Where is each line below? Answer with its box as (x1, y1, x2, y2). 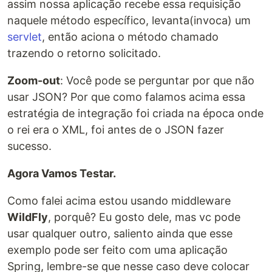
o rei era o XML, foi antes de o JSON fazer (7, 123, 224, 137)
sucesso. (7, 140, 52, 153)
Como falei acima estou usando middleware (7, 194, 231, 208)
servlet (7, 30, 42, 44)
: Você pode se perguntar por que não (60, 74, 254, 87)
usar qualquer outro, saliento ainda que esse (7, 227, 233, 240)
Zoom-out (7, 74, 60, 87)
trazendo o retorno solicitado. (7, 47, 161, 60)
